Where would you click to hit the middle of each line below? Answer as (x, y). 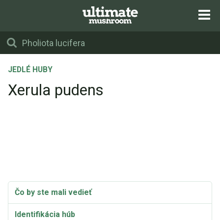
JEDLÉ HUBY (30, 70)
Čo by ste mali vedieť (53, 192)
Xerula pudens (56, 90)
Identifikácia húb (45, 214)
